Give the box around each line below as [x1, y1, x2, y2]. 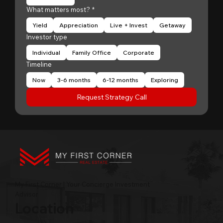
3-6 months [57, 76, 91, 84]
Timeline [26, 60, 52, 68]
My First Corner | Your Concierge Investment [15, 180, 150, 189]
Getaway [159, 21, 186, 29]
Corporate [123, 49, 154, 56]
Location [15, 199, 74, 217]
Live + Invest [110, 21, 147, 29]
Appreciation [59, 21, 98, 29]
